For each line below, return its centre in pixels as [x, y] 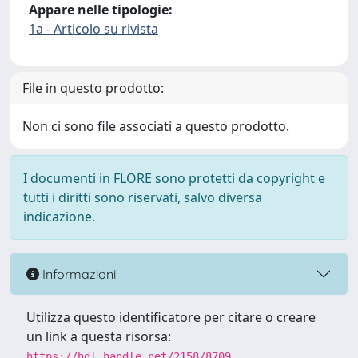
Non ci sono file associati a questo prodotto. [156, 126]
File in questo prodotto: [93, 88]
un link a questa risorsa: [99, 336]
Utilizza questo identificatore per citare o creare [171, 317]
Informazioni [78, 274]
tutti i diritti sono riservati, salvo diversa [143, 197]
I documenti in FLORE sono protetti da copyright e [174, 178]
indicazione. [59, 217]
